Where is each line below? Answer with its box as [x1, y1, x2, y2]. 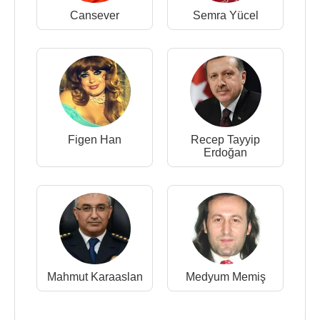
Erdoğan [204, 146, 247, 159]
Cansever [70, 9, 119, 21]
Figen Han [68, 134, 121, 146]
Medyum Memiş [185, 271, 266, 283]
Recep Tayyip [191, 134, 260, 146]
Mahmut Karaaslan [46, 271, 143, 283]
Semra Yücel [192, 9, 259, 21]
